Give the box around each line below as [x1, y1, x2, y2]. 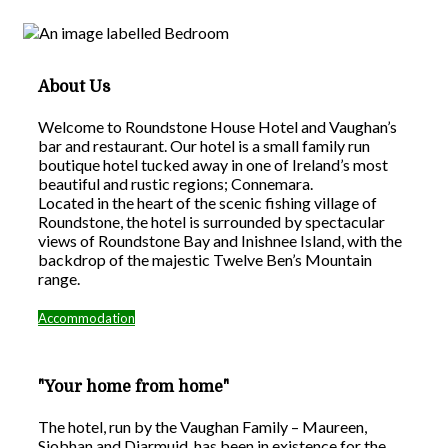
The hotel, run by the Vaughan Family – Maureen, [38, 416, 367, 436]
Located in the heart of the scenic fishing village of [38, 193, 377, 213]
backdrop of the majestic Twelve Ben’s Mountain [38, 250, 372, 270]
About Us [38, 78, 110, 97]
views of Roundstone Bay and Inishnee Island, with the [38, 231, 402, 251]
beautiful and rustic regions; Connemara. [38, 174, 313, 194]
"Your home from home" [38, 377, 229, 396]
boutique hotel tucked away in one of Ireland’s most [38, 155, 388, 175]
